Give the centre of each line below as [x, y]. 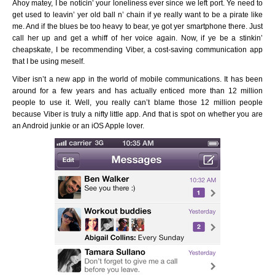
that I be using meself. [48, 61]
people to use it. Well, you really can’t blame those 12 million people [137, 103]
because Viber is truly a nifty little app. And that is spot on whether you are [137, 114]
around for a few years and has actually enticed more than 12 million [137, 91]
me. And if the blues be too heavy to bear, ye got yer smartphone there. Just [137, 26]
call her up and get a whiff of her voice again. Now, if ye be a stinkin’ [137, 38]
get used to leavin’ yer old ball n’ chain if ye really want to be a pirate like [137, 15]
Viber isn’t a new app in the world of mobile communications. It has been [137, 79]
